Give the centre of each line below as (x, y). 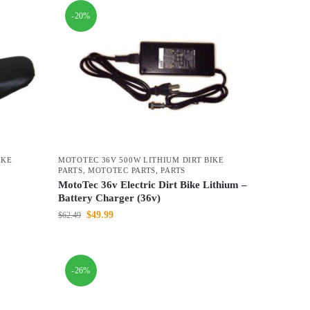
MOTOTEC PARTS (122, 171)
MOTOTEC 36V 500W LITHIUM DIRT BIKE (141, 160)
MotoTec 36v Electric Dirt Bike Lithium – (153, 185)
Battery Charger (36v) (110, 198)
